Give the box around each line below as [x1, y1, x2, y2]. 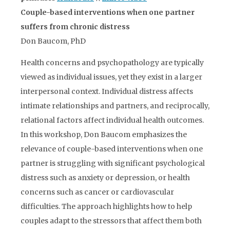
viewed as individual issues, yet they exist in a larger [21, 72, 202, 82]
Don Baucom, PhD [21, 36, 86, 46]
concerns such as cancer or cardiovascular [21, 187, 174, 197]
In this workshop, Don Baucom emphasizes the [21, 130, 187, 139]
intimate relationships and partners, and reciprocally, [21, 101, 209, 110]
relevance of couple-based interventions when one [21, 144, 203, 154]
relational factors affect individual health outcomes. [21, 116, 204, 125]
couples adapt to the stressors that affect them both [21, 216, 202, 225]
